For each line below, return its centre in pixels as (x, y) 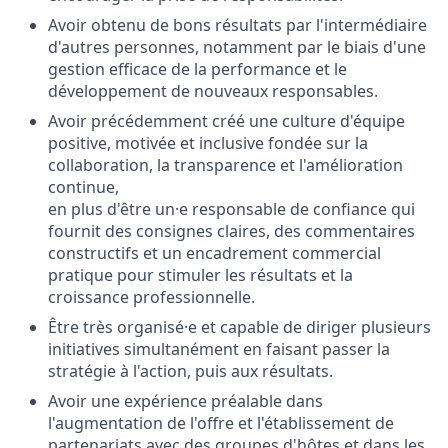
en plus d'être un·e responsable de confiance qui (231, 209)
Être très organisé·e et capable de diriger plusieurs (239, 327)
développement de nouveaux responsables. (213, 91)
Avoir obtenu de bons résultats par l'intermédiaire (237, 25)
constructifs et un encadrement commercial (214, 253)
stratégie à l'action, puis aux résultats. (190, 371)
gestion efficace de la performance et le (197, 69)
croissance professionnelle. (151, 297)
